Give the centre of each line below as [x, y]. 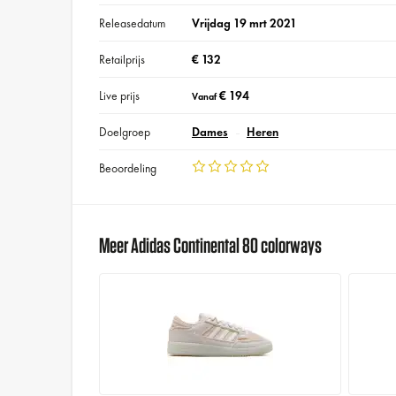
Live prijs [120, 96]
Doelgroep [125, 132]
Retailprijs [122, 60]
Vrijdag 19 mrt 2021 [244, 23]
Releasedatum [133, 23]
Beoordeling [128, 168]
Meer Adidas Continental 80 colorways [211, 244]
